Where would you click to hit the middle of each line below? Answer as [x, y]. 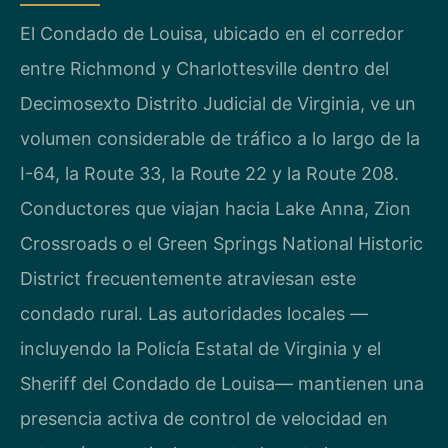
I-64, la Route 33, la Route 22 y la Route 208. [209, 173]
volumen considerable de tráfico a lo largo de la [220, 138]
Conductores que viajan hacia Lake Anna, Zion [215, 208]
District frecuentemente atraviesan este [188, 278]
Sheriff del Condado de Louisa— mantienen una [222, 383]
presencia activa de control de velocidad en [204, 418]
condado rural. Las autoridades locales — [194, 313]
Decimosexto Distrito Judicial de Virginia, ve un [218, 103]
